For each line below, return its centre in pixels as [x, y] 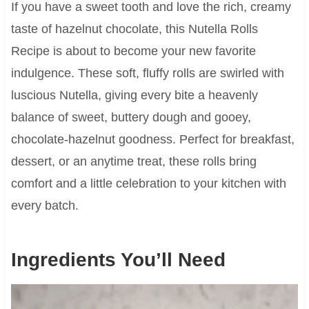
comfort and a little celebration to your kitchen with [148, 184]
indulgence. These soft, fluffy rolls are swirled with [147, 73]
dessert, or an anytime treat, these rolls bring [133, 162]
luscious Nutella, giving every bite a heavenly [134, 96]
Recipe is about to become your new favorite [133, 51]
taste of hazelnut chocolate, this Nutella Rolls [134, 29]
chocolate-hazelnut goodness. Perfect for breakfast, [152, 140]
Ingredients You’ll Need [118, 260]
